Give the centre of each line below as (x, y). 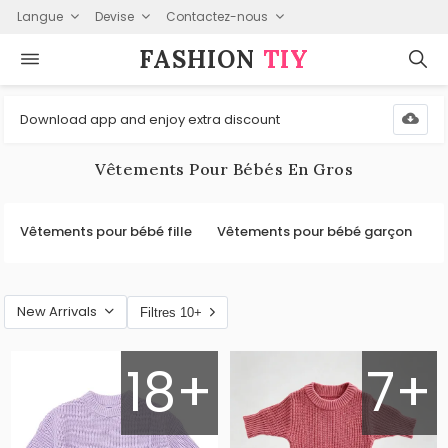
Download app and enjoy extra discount (150, 119)
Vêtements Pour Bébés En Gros (224, 169)
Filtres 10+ (171, 312)
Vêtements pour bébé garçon (315, 232)
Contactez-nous (216, 16)
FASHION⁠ (201, 59)
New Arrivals (57, 311)
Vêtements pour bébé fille (105, 232)
